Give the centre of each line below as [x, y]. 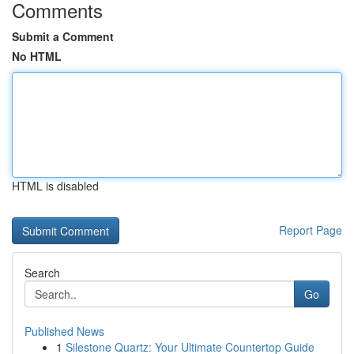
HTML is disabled [55, 186]
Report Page [311, 230]
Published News [64, 331]
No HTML [37, 56]
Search [42, 273]
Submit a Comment [63, 36]
